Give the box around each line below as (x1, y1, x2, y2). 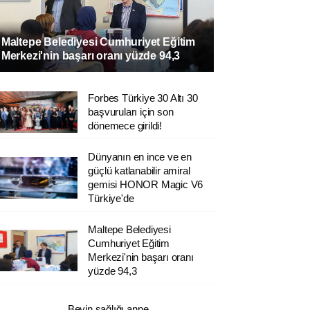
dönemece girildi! (88, 119, 163, 131)
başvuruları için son (88, 105, 174, 118)
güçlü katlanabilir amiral (88, 164, 190, 176)
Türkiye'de (88, 192, 134, 204)
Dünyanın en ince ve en (88, 150, 192, 163)
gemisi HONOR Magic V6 (88, 178, 203, 190)
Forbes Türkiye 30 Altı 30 (88, 91, 198, 104)
